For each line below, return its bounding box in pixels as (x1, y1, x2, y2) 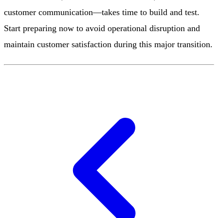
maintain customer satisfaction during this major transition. (4, 39, 213, 49)
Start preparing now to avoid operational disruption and (4, 23, 200, 33)
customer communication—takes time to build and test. (4, 7, 200, 17)
